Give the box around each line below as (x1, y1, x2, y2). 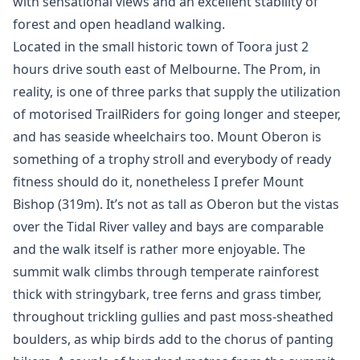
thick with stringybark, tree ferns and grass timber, (13, 285, 321, 303)
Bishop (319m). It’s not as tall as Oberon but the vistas (13, 195, 339, 213)
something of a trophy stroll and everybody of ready (13, 150, 331, 168)
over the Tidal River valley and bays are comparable (13, 218, 324, 235)
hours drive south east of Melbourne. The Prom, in (13, 60, 321, 78)
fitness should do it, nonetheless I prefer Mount (13, 173, 304, 190)
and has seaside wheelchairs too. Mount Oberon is (13, 128, 321, 145)
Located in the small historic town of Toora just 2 (13, 38, 309, 55)
